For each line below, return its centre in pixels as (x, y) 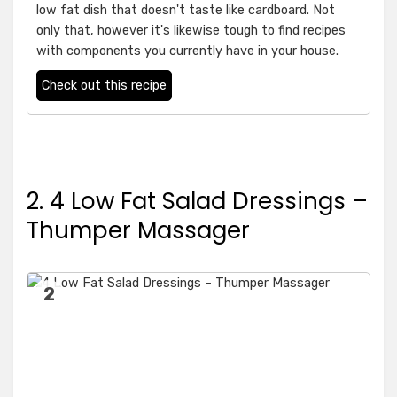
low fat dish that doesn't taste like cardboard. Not (186, 11)
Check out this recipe (104, 86)
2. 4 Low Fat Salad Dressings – (197, 202)
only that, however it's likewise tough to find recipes (191, 31)
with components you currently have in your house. (187, 51)
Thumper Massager (138, 231)
